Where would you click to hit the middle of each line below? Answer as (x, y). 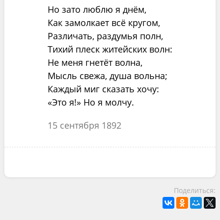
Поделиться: (195, 190)
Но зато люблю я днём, (97, 9)
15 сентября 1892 (84, 125)
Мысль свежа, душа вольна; (107, 76)
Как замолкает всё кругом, (104, 23)
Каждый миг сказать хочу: (103, 89)
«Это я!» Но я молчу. (91, 102)
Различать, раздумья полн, (105, 36)
